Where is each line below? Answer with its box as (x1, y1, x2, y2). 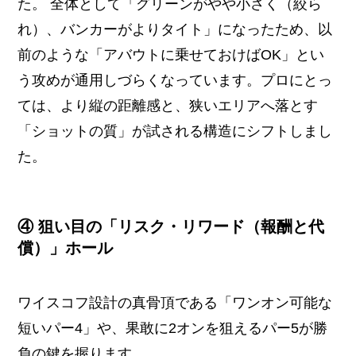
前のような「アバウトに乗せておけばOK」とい (17, 46, 325, 63)
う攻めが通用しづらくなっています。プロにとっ (17, 72, 333, 88)
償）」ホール (17, 238, 114, 257)
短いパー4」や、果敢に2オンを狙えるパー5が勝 (17, 320, 328, 337)
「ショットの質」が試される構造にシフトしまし (17, 122, 333, 139)
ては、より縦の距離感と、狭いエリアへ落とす (17, 97, 319, 114)
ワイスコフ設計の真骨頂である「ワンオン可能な (17, 295, 333, 311)
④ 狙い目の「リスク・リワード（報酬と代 (17, 217, 325, 235)
